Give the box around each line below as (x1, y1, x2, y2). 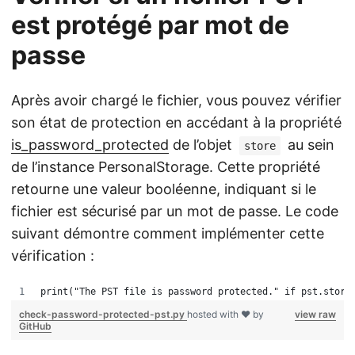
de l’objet (169, 136, 236, 153)
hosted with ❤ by (187, 308, 264, 320)
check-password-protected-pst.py (19, 308, 187, 320)
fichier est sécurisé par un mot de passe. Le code (11, 203, 338, 219)
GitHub (19, 320, 52, 332)
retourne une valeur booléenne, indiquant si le (11, 181, 316, 197)
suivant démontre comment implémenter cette (11, 225, 324, 242)
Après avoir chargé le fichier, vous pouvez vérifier (11, 92, 342, 109)
